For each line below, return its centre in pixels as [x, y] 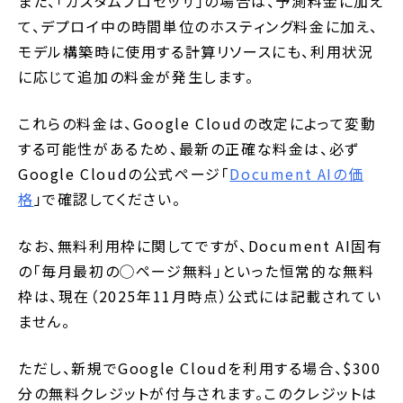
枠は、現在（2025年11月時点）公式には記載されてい [200, 296]
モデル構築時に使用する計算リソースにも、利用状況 [196, 52]
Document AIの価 [297, 174]
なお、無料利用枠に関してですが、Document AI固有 [201, 246]
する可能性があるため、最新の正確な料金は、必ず [189, 149]
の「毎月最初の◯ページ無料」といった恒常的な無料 [197, 271]
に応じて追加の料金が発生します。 [136, 77]
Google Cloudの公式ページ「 [124, 174]
